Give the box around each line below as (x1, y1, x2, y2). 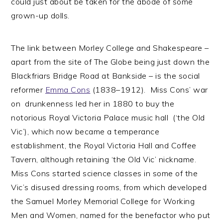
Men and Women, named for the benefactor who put (11, 210, 211, 220)
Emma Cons (45, 85, 91, 95)
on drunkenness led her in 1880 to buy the (11, 99, 175, 109)
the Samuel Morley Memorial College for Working (11, 196, 195, 206)
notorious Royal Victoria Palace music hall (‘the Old (11, 112, 205, 122)
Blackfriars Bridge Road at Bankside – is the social (11, 71, 200, 81)
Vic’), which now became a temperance (11, 126, 160, 136)
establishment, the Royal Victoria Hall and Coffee (11, 140, 197, 150)
